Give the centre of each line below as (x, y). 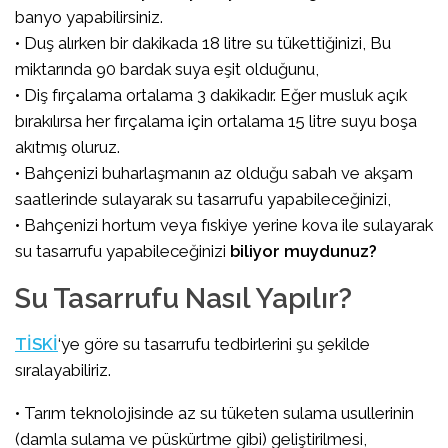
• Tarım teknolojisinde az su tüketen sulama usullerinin (214, 412)
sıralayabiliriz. (63, 370)
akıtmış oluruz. (67, 147)
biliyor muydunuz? (303, 251)
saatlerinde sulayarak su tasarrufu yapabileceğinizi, (203, 199)
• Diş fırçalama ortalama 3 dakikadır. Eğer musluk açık (211, 95)
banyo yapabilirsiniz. (89, 17)
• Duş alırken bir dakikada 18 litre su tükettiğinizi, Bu (203, 43)
